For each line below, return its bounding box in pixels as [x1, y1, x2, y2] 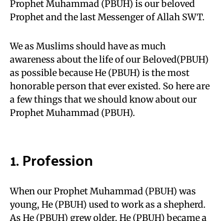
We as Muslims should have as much [10, 40, 166, 52]
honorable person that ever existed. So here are [10, 80, 210, 92]
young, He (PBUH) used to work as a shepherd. [10, 199, 206, 210]
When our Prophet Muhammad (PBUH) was [10, 185, 196, 197]
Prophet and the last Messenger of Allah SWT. [10, 11, 205, 23]
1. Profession [10, 146, 93, 173]
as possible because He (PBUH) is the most [10, 67, 189, 78]
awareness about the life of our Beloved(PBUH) [10, 54, 209, 65]
